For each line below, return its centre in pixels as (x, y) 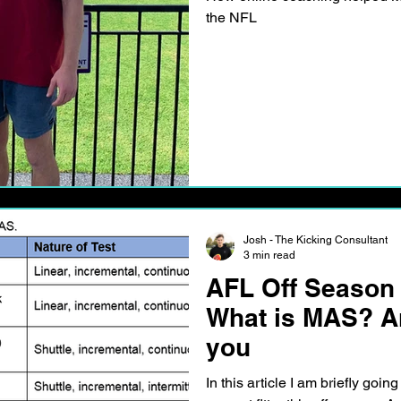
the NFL (231, 18)
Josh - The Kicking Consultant (316, 240)
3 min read (269, 255)
